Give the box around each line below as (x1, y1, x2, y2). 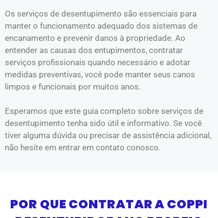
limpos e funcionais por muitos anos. (5, 81, 141, 91)
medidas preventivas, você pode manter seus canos (5, 69, 195, 79)
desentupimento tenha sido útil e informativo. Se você (5, 118, 202, 128)
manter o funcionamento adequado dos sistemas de (5, 20, 198, 31)
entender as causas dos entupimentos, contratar (5, 45, 183, 55)
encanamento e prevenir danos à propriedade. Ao (5, 33, 185, 43)
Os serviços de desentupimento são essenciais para (5, 8, 197, 18)
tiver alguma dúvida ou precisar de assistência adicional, (5, 130, 211, 140)
